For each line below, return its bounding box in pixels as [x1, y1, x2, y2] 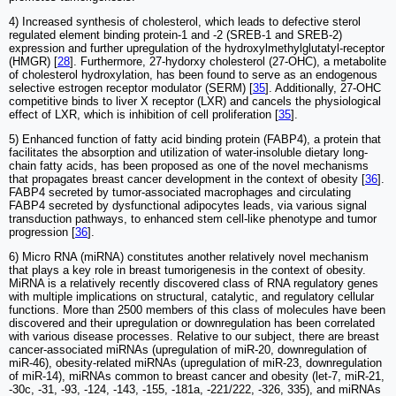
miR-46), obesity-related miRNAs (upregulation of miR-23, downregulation [9, 356, 382, 370]
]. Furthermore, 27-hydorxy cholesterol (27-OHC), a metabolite [70, 55, 386, 69]
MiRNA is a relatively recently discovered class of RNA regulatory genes [9, 277, 378, 291]
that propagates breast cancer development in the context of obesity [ [9, 172, 365, 187]
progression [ [9, 225, 75, 240]
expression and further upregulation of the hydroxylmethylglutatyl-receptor [9, 42, 385, 56]
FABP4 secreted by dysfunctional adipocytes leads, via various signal [9, 199, 367, 213]
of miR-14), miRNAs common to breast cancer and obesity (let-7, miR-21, [9, 369, 385, 384]
